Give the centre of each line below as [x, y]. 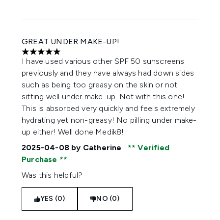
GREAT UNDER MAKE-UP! [70, 41]
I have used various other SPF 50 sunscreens [103, 61]
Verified [153, 148]
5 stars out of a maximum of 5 [75, 56]
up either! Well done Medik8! [73, 132]
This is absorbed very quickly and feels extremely [108, 108]
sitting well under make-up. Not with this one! [103, 96]
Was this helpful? [52, 175]
